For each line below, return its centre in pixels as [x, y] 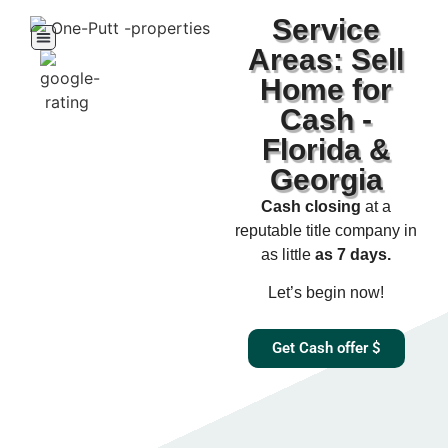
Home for [326, 89]
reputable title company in [326, 230]
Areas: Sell [326, 59]
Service [326, 29]
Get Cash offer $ [326, 348]
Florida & [326, 149]
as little [288, 254]
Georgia [326, 179]
